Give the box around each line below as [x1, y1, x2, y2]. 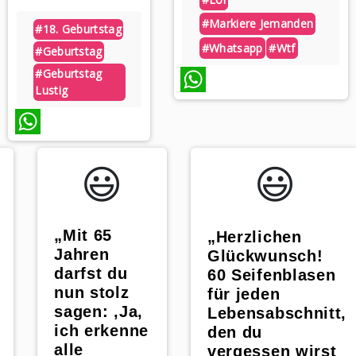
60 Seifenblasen [207, 265, 336, 284]
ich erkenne [54, 322, 149, 340]
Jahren [54, 246, 110, 264]
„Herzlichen [207, 227, 302, 246]
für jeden [207, 284, 281, 303]
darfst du [54, 265, 128, 283]
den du [207, 323, 263, 341]
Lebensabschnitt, [207, 304, 347, 322]
